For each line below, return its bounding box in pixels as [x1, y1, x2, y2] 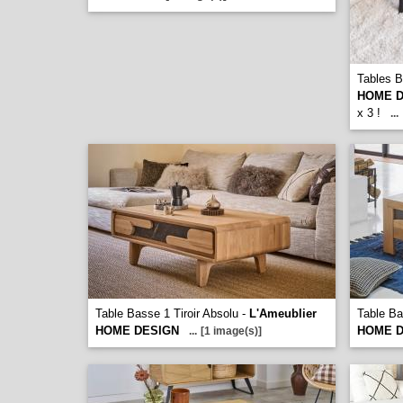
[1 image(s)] [201, 325, 262, 337]
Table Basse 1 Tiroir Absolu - [95, 307, 249, 320]
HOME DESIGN [95, 324, 179, 337]
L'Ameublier [249, 307, 317, 320]
